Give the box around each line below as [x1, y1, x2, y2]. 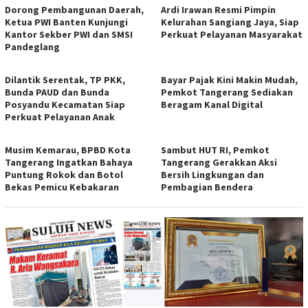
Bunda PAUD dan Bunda [5, 85, 109, 98]
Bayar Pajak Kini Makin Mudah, [161, 73, 298, 86]
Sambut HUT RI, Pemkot [161, 143, 269, 156]
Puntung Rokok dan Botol [5, 168, 123, 181]
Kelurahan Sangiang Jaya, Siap [161, 15, 299, 28]
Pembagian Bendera [161, 180, 253, 193]
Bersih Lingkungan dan [161, 168, 264, 181]
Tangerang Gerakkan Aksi [161, 155, 277, 168]
